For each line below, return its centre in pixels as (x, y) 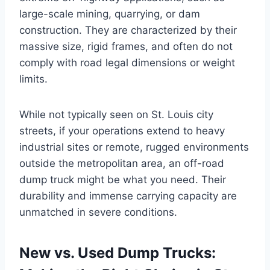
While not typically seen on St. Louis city (116, 114)
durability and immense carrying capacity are (128, 196)
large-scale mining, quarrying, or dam (110, 14)
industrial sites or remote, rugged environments (134, 147)
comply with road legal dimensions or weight (127, 62)
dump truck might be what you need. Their (123, 179)
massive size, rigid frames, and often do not (126, 46)
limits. (33, 79)
